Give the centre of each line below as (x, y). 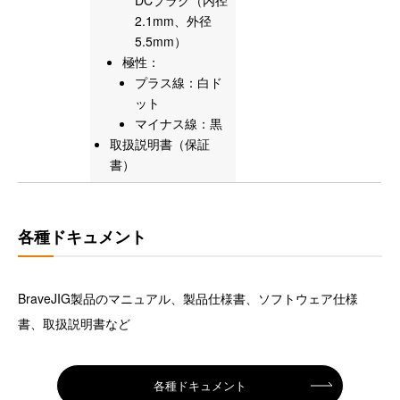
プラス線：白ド (179, 83)
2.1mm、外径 (173, 21)
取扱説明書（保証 (160, 144)
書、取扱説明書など (74, 324)
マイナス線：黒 (179, 124)
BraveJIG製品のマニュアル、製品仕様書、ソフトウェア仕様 (188, 299)
